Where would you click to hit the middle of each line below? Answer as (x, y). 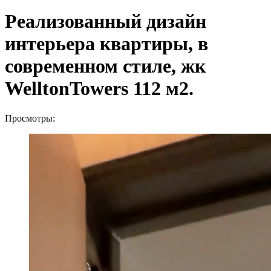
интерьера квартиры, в (106, 44)
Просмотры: (30, 118)
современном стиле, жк (105, 66)
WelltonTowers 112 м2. (99, 89)
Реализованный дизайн (106, 21)
